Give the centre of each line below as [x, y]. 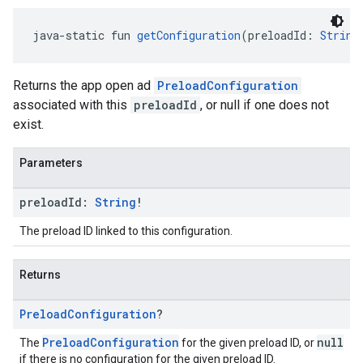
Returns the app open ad [83, 85]
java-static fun [85, 35]
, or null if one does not [265, 105]
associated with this [72, 105]
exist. [28, 124]
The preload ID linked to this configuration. [126, 231]
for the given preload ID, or [248, 343]
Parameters [51, 163]
